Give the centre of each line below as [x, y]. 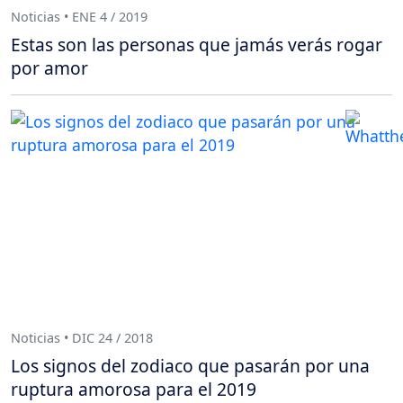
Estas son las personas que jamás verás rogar [197, 45]
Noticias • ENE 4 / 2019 [79, 16]
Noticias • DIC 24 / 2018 [82, 337]
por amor [49, 68]
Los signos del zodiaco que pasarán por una [190, 366]
